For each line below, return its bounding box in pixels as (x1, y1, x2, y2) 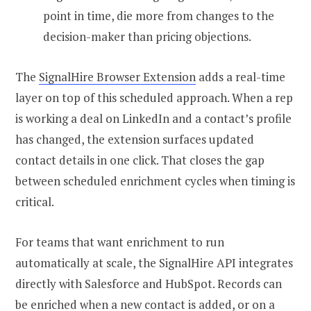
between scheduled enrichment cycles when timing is (15, 172, 295, 189)
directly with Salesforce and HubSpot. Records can (15, 275, 282, 292)
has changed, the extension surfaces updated (15, 131, 254, 147)
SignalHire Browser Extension (39, 68, 196, 85)
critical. (15, 193, 54, 210)
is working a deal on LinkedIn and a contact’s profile (15, 110, 292, 126)
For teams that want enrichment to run (15, 233, 224, 250)
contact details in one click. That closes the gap (15, 151, 264, 168)
